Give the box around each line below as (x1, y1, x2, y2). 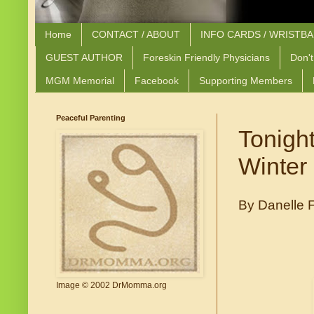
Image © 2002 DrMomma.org (56, 280, 167, 291)
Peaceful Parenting (56, 114, 125, 123)
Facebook (135, 74, 179, 86)
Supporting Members (199, 74, 292, 86)
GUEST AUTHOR (46, 52, 123, 64)
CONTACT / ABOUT (92, 29, 180, 41)
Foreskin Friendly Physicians (143, 52, 270, 64)
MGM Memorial (46, 74, 114, 86)
